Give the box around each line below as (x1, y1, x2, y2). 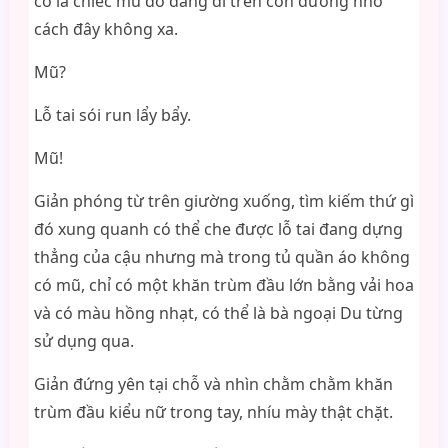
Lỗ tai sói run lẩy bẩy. (33, 104, 191, 126)
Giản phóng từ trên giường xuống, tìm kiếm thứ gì (33, 190, 414, 212)
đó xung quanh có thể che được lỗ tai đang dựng (33, 218, 403, 240)
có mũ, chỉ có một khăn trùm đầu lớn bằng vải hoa (33, 274, 414, 296)
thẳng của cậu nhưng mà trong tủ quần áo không (33, 246, 410, 268)
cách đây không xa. (33, 18, 178, 40)
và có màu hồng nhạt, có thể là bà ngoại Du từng (33, 302, 403, 324)
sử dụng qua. (33, 330, 134, 352)
